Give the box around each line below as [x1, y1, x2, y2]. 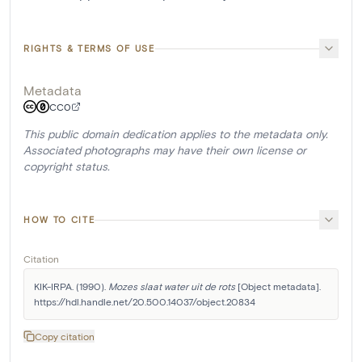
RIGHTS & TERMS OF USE [23, 43, 155, 54]
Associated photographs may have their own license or [23, 143, 306, 158]
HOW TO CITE [23, 214, 95, 225]
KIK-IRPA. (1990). [34, 280, 108, 293]
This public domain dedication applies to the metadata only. [23, 127, 328, 141]
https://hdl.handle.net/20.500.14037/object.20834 [34, 296, 255, 308]
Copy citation [35, 330, 95, 343]
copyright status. [23, 159, 110, 174]
